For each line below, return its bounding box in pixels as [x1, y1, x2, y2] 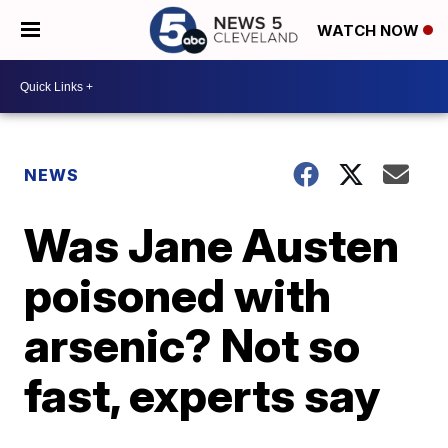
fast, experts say [24, 367, 381, 423]
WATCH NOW [317, 21, 423, 41]
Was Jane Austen [24, 217, 400, 273]
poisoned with [24, 267, 332, 323]
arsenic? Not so [24, 317, 361, 373]
